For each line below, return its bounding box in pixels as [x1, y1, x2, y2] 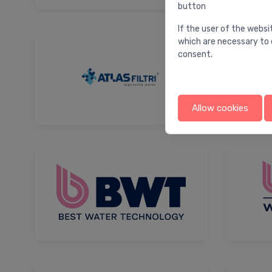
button [178, 1, 206, 12]
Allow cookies [192, 103, 248, 114]
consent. [178, 49, 212, 59]
